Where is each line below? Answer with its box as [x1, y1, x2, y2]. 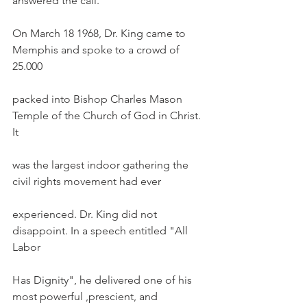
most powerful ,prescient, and [12, 290, 158, 303]
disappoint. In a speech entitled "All [12, 224, 191, 237]
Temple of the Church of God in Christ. [12, 109, 204, 122]
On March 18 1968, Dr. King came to [12, 27, 188, 40]
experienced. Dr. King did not [12, 208, 160, 221]
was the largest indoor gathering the [12, 158, 191, 171]
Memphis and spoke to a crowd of [12, 43, 182, 56]
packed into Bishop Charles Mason [12, 93, 185, 106]
